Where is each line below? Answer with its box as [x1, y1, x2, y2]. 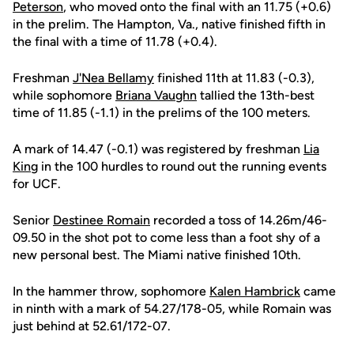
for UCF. [13, 176, 61, 192]
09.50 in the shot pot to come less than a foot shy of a [13, 230, 320, 246]
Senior [13, 213, 53, 228]
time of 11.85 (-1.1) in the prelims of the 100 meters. [13, 105, 311, 121]
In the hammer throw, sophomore [13, 284, 209, 299]
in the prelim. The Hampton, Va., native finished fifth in [13, 17, 326, 32]
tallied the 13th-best [197, 88, 314, 104]
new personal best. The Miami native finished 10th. [13, 247, 301, 263]
